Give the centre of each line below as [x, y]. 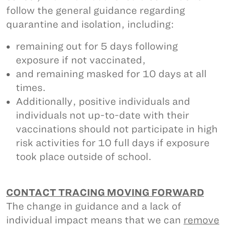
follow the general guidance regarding [96, 10]
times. [32, 88]
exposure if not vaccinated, [82, 60]
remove [201, 220]
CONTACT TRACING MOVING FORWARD [105, 192]
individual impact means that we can [95, 220]
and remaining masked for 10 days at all [111, 74]
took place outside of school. [85, 157]
